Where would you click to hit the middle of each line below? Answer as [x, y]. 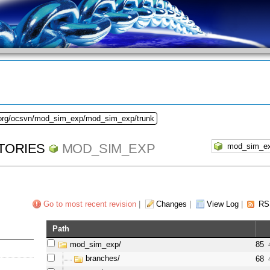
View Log [222, 204]
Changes [171, 204]
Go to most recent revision [89, 204]
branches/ [103, 259]
